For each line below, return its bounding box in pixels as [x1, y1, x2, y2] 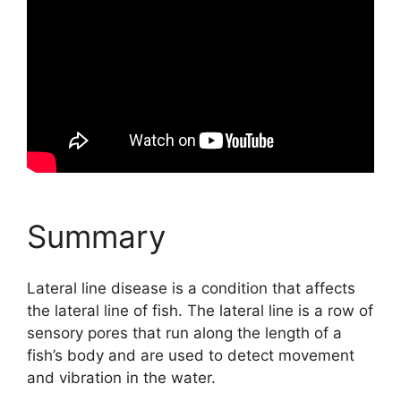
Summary [27, 217, 166, 255]
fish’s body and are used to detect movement [27, 346, 354, 365]
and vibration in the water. [27, 369, 216, 388]
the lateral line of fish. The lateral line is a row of [27, 302, 373, 320]
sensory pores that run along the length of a [27, 324, 342, 343]
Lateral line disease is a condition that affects [27, 279, 355, 298]
